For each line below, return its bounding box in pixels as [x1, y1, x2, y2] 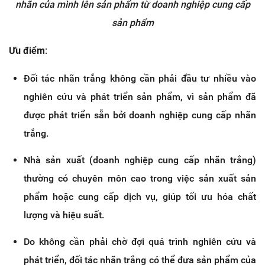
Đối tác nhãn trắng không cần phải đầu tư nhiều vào [24, 72, 256, 84]
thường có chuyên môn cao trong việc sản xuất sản [24, 172, 256, 184]
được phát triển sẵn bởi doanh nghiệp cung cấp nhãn [24, 109, 256, 121]
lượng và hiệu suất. [24, 209, 104, 221]
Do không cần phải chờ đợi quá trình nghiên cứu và [24, 235, 256, 247]
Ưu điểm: [9, 44, 47, 56]
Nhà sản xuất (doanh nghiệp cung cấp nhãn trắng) [24, 154, 256, 166]
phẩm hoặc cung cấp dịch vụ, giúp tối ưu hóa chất [24, 190, 256, 202]
